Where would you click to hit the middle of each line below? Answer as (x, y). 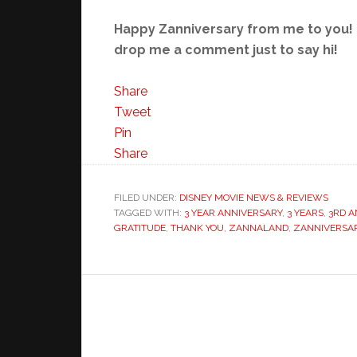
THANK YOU (197, 228)
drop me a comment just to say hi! (226, 50)
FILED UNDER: (147, 198)
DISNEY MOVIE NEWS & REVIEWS (254, 198)
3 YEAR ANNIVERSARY (233, 213)
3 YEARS (305, 213)
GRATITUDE (140, 228)
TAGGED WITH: (149, 213)
